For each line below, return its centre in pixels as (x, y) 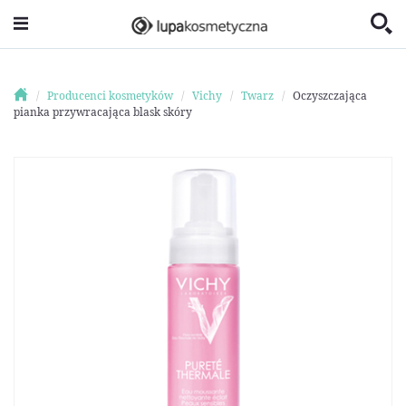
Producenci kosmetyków (110, 95)
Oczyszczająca (329, 95)
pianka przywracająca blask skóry (103, 111)
